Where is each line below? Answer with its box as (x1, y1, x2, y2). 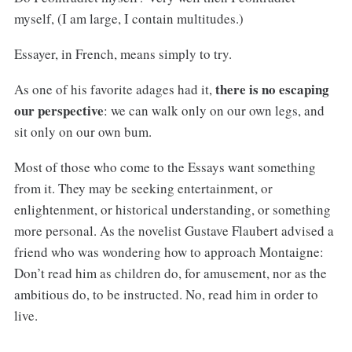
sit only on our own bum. (13, 123, 152, 141)
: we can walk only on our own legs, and (103, 101, 324, 119)
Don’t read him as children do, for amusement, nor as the (13, 263, 327, 282)
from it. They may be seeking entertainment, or (13, 178, 273, 197)
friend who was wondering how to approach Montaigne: (13, 242, 324, 261)
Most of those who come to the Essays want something (13, 157, 316, 176)
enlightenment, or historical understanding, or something (13, 200, 331, 218)
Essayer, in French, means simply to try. (13, 45, 232, 64)
